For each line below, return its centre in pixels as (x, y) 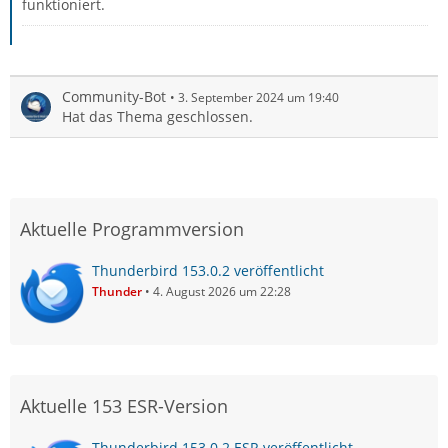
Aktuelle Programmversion (132, 229)
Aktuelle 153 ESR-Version (124, 406)
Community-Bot (114, 96)
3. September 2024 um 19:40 (258, 97)
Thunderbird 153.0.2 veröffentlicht (208, 270)
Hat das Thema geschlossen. (157, 116)
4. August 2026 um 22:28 (222, 291)
